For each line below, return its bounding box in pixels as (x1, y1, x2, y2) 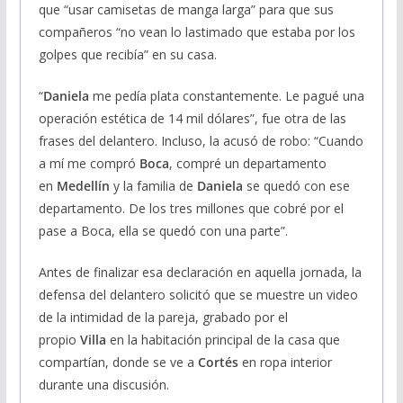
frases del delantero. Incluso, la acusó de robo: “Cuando (38, 131, 363, 149)
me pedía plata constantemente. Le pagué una (92, 86, 364, 104)
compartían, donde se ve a (38, 353, 198, 371)
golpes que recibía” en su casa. (38, 45, 217, 63)
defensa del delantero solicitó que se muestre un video (38, 285, 358, 303)
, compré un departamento (168, 154, 327, 172)
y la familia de (112, 176, 197, 194)
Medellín (56, 176, 113, 194)
